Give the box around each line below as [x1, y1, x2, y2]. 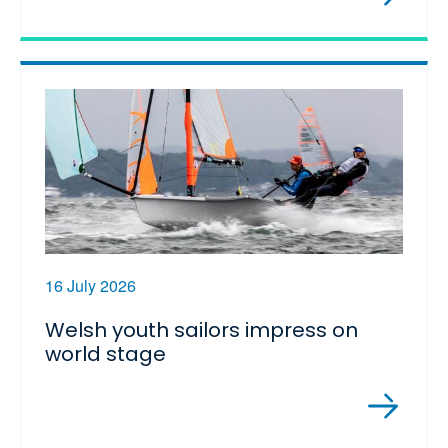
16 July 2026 [45, 273, 136, 297]
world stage [45, 339, 166, 368]
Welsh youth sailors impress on [45, 315, 358, 344]
